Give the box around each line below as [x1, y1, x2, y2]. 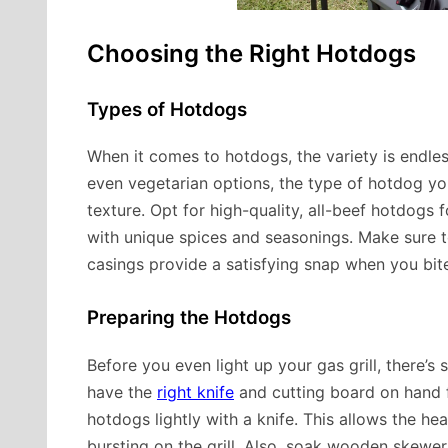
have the [87, 382, 157, 403]
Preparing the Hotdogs [87, 306, 291, 330]
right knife [157, 382, 234, 403]
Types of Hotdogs [87, 97, 247, 121]
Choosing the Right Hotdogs [87, 38, 416, 68]
